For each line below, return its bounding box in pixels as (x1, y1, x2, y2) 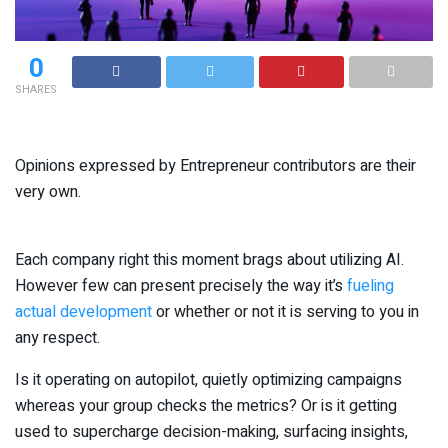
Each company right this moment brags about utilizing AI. (15, 247, 404, 272)
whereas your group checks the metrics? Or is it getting (15, 393, 397, 418)
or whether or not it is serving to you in (152, 299, 419, 324)
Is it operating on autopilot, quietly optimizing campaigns (15, 367, 402, 392)
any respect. (15, 325, 100, 350)
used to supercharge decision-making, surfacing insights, (15, 419, 408, 444)
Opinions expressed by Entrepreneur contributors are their (15, 153, 416, 178)
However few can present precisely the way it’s (15, 273, 347, 298)
